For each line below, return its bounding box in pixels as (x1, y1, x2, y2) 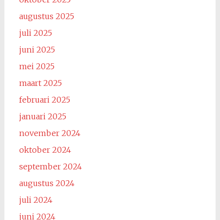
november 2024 (19, 128, 81, 138)
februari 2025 (19, 95, 70, 105)
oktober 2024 (19, 145, 71, 155)
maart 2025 (19, 78, 62, 88)
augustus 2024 (19, 178, 75, 188)
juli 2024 (19, 195, 53, 205)
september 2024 (19, 162, 82, 171)
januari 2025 (19, 111, 66, 121)
